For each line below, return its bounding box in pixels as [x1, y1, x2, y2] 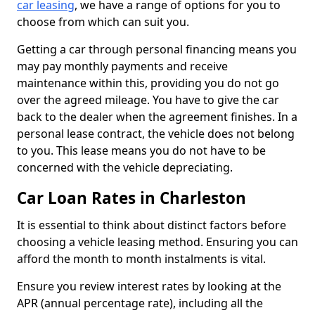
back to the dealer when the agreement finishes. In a [17, 109, 297, 124]
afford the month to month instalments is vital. [17, 251, 266, 266]
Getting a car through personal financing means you [17, 41, 297, 57]
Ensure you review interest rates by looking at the [17, 278, 281, 294]
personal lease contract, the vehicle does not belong [17, 126, 295, 141]
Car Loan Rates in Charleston [17, 187, 246, 209]
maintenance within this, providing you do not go [17, 75, 279, 91]
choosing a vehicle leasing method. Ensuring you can [17, 234, 298, 250]
